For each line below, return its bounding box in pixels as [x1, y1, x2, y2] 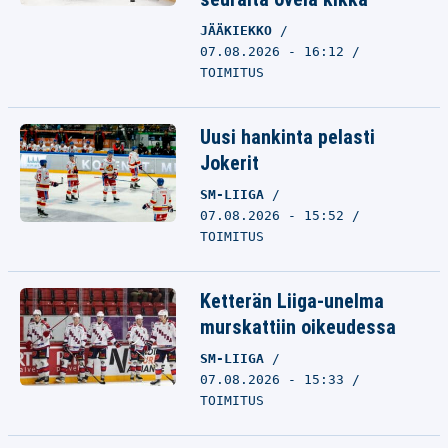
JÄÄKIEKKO [200, 23, 280, 38]
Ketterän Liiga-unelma [200, 289, 384, 313]
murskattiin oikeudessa [200, 315, 396, 339]
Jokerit [200, 151, 259, 175]
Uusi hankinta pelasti [200, 125, 375, 149]
